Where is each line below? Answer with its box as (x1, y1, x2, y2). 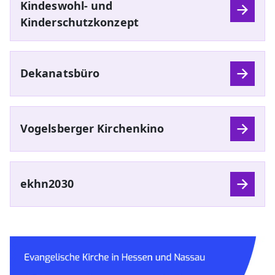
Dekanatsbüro (20, 66, 100, 81)
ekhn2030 (20, 176, 74, 192)
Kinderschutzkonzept (20, 14, 139, 29)
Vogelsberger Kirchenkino (20, 121, 165, 136)
